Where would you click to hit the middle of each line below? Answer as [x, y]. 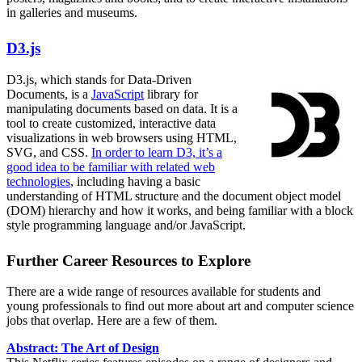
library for [171, 94]
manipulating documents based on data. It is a [122, 108]
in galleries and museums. [72, 12]
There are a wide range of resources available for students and [164, 292]
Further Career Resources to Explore [128, 260]
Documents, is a [49, 94]
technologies [38, 181]
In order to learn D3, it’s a [157, 152]
